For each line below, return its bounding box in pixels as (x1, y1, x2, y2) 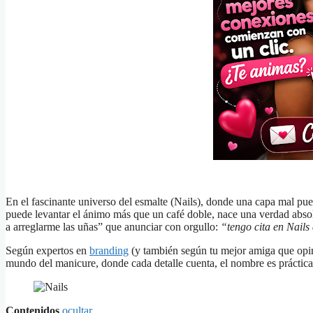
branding (89, 245, 129, 257)
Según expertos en (6, 245, 89, 257)
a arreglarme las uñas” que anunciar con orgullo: (6, 221, 221, 233)
